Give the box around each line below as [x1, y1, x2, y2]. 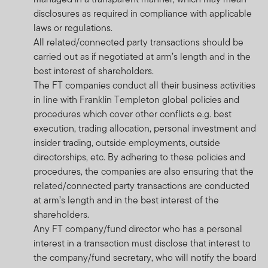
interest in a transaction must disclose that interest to [33, 236, 251, 250]
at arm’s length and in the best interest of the [33, 193, 219, 207]
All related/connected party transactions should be [33, 35, 243, 49]
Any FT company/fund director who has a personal [33, 221, 242, 236]
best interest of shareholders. [33, 63, 154, 78]
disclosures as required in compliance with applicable [33, 6, 252, 20]
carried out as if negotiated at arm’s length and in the [33, 49, 251, 63]
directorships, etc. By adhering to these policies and [33, 150, 245, 164]
